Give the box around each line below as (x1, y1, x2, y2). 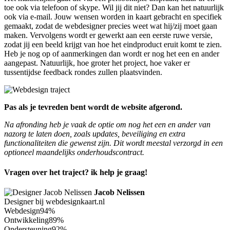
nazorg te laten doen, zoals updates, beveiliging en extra (4, 129, 185, 138)
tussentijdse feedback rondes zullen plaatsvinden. (4, 67, 162, 76)
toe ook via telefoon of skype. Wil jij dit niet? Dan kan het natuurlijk (4, 3, 224, 12)
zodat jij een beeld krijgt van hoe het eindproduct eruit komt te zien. (4, 40, 222, 49)
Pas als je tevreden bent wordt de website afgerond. (4, 102, 182, 111)
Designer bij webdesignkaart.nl (4, 197, 105, 206)
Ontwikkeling (4, 216, 49, 225)
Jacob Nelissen (94, 188, 145, 197)
